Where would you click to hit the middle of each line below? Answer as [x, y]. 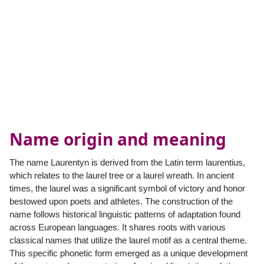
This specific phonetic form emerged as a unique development [128, 253]
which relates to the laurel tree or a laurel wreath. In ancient [122, 176]
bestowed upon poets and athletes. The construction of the [121, 202]
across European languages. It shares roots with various [118, 227]
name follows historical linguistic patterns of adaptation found [125, 214]
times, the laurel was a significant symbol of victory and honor [127, 189]
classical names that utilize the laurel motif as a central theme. [128, 240]
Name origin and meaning [118, 139]
